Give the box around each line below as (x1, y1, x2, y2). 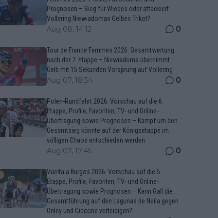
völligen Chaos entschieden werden (47, 136, 145, 144)
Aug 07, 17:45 (47, 146, 91, 155)
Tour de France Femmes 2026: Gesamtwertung (47, 46, 174, 54)
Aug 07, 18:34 (47, 76, 92, 85)
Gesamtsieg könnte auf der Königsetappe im (47, 127, 169, 134)
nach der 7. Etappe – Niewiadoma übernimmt (47, 56, 170, 64)
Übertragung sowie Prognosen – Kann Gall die (47, 187, 173, 195)
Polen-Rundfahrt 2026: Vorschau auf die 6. (47, 97, 163, 105)
